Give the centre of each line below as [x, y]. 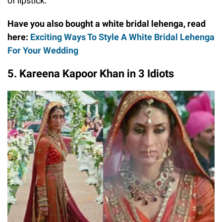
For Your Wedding [43, 50]
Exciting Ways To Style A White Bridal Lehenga [122, 37]
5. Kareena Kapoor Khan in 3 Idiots [91, 73]
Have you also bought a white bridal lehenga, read [107, 23]
